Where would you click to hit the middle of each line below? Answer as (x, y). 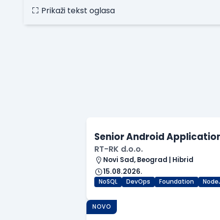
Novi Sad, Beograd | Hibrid (148, 160)
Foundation (177, 182)
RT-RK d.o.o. (119, 149)
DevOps (138, 182)
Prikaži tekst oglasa (78, 11)
